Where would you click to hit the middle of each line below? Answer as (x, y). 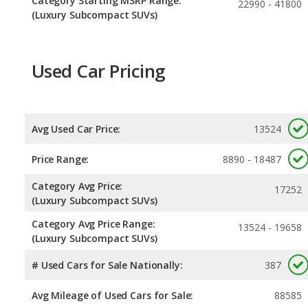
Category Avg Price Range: (93, 223)
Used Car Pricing (99, 71)
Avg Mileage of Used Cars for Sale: (113, 295)
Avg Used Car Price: (76, 129)
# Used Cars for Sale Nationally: (107, 265)
